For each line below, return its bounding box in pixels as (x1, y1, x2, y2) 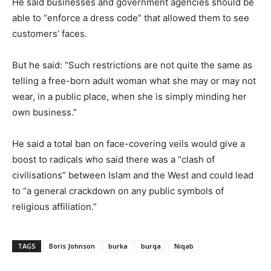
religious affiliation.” (12, 200, 97, 212)
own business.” (12, 106, 77, 118)
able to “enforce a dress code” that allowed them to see (12, 11, 249, 24)
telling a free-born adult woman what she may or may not (12, 74, 256, 87)
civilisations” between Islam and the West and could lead (12, 169, 253, 181)
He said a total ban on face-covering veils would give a (12, 137, 245, 149)
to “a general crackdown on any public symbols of (12, 184, 224, 197)
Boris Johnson (49, 241, 95, 250)
